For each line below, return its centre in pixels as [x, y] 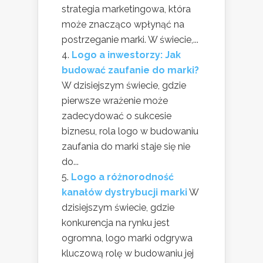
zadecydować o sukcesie [117, 116]
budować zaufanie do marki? [130, 70]
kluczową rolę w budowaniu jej [128, 253]
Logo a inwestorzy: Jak [126, 55]
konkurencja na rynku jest [116, 222]
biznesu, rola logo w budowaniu [130, 131]
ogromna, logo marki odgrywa [127, 238]
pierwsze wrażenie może [115, 100]
